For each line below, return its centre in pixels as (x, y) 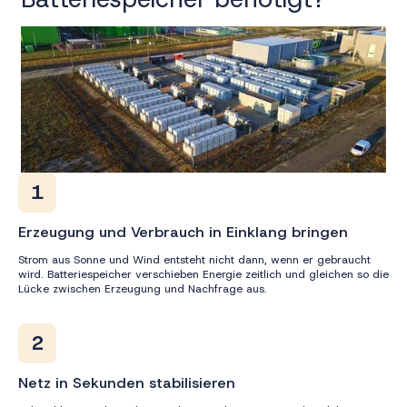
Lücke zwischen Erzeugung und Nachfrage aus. (143, 288)
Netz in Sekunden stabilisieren (127, 382)
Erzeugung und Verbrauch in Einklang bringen (183, 232)
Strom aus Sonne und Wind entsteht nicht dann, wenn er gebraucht (194, 259)
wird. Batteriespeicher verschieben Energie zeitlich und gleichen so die (203, 274)
